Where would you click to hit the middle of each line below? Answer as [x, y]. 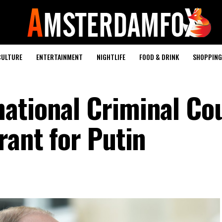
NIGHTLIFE [111, 57]
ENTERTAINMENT [59, 57]
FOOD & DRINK [159, 57]
